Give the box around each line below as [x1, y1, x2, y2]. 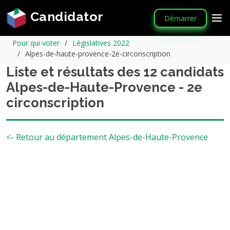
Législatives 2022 [72, 38, 129, 48]
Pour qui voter [12, 38, 60, 48]
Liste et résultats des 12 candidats [6, 64, 224, 80]
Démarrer [164, 13, 197, 23]
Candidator [27, 9, 104, 25]
